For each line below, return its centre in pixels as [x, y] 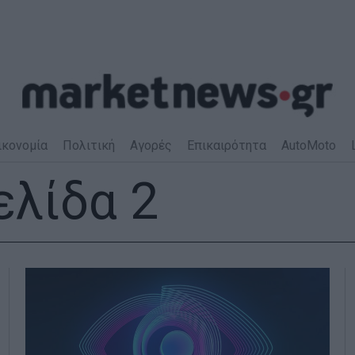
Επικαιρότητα [226, 145]
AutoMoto [308, 145]
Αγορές [151, 145]
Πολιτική [88, 145]
